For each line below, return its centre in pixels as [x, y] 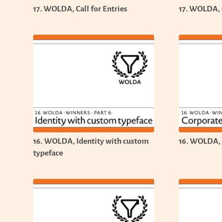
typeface [48, 153]
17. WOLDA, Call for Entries [80, 9]
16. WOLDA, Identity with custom [91, 141]
